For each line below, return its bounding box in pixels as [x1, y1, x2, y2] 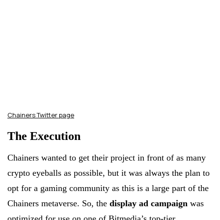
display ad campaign [110, 198, 188, 209]
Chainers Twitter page [7, 110, 74, 120]
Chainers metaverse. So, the [7, 198, 110, 209]
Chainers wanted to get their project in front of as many [7, 153, 206, 163]
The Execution [7, 130, 81, 143]
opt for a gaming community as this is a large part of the [7, 183, 209, 193]
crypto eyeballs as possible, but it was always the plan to [7, 168, 210, 178]
